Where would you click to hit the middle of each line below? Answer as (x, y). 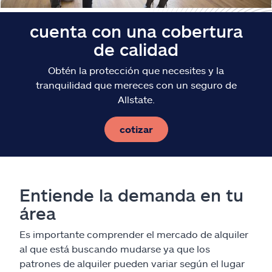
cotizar (136, 129)
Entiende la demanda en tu (131, 195)
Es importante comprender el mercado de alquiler (134, 234)
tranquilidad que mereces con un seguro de (136, 84)
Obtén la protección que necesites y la (136, 70)
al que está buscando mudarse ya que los (115, 248)
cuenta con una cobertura (136, 31)
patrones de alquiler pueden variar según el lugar (132, 263)
